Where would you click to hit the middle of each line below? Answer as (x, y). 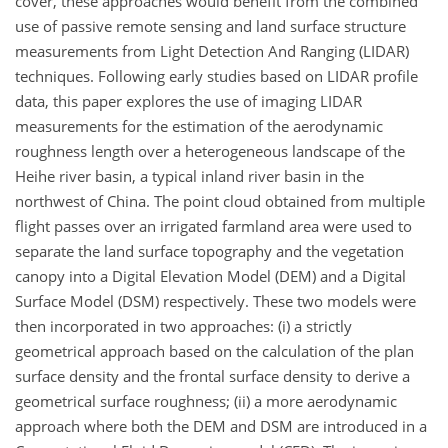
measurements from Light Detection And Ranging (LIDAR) (212, 50)
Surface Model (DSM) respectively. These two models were (215, 300)
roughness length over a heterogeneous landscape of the (210, 150)
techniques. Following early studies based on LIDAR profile (216, 75)
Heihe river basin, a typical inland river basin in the (189, 175)
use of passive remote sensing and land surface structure (210, 25)
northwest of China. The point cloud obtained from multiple (220, 200)
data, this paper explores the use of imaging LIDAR (188, 100)
